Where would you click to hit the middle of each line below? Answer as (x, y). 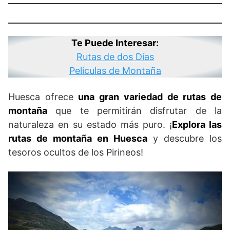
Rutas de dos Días (115, 57)
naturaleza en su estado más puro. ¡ (90, 124)
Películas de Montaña (115, 71)
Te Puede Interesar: (115, 43)
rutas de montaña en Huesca (78, 138)
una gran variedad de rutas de (150, 97)
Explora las (197, 124)
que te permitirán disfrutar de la (135, 111)
